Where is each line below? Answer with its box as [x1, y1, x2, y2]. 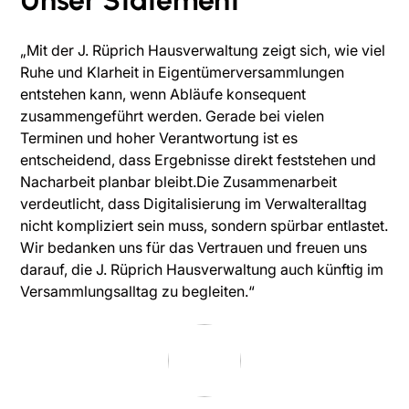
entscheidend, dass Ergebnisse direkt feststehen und [20, 151, 377, 170]
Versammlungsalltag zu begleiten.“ [20, 282, 256, 301]
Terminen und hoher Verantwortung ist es [20, 129, 299, 148]
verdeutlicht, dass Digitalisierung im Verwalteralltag [20, 194, 368, 214]
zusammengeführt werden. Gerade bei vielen [20, 107, 325, 126]
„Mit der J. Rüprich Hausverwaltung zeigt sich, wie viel [20, 41, 386, 60]
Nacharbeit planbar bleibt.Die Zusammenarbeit [20, 173, 338, 192]
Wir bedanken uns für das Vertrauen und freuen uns [20, 238, 368, 257]
